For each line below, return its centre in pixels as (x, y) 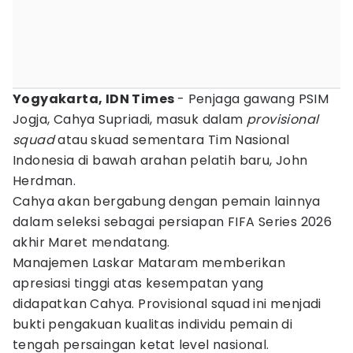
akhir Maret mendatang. (91, 242)
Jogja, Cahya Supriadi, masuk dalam (130, 119)
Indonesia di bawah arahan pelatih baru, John (160, 160)
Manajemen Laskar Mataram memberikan (149, 263)
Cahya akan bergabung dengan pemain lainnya (167, 201)
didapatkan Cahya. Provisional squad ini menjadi (167, 304)
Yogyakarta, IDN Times (95, 99)
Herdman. (45, 181)
